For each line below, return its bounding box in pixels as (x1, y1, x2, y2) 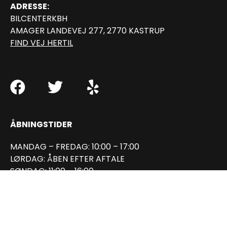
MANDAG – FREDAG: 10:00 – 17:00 (10, 140, 139, 153)
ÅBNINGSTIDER (10, 118, 72, 130)
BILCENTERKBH (10, 12, 67, 24)
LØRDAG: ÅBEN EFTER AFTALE (10, 153, 125, 165)
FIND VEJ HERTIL (10, 36, 73, 49)
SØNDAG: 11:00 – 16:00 (10, 165, 94, 177)
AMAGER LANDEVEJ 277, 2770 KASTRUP (10, 24, 165, 36)
